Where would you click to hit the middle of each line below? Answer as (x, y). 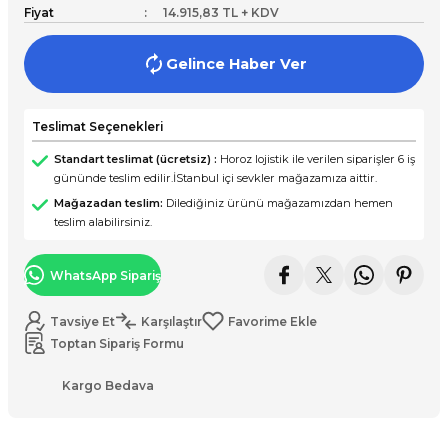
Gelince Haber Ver (236, 64)
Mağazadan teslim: (108, 203)
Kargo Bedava (108, 385)
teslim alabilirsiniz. (103, 222)
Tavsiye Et (82, 321)
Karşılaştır (171, 321)
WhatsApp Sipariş (105, 275)
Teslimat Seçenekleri (97, 126)
